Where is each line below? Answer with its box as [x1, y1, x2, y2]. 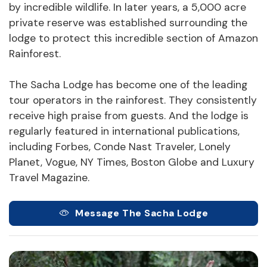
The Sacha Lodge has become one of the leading [9, 78, 247, 92]
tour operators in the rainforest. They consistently [9, 94, 257, 107]
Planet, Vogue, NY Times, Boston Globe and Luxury [9, 156, 254, 169]
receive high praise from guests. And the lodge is [9, 109, 249, 123]
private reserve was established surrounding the [9, 16, 247, 30]
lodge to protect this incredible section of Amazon [9, 32, 258, 45]
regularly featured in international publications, [9, 125, 240, 138]
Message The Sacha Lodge [75, 206, 209, 219]
